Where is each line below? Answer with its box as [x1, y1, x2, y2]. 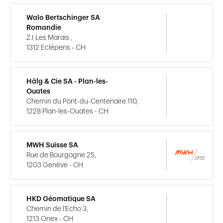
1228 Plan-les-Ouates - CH [26, 108, 109, 115]
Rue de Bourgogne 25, [26, 151, 96, 159]
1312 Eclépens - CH [26, 44, 86, 51]
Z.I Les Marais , [26, 34, 72, 41]
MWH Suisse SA [26, 141, 78, 149]
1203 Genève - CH [26, 161, 83, 169]
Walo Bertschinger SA [26, 14, 100, 21]
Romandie [26, 24, 61, 31]
